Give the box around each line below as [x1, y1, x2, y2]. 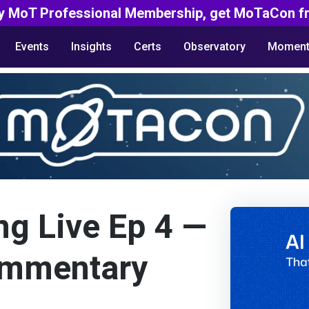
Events [14, 40, 49, 53]
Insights [70, 40, 112, 53]
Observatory [183, 40, 246, 53]
